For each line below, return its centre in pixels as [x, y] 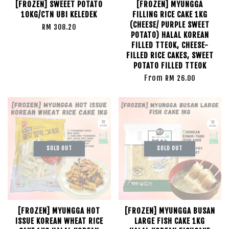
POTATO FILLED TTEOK [170, 66]
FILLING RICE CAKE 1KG [170, 15]
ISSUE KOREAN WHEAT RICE [59, 221]
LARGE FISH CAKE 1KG [170, 221]
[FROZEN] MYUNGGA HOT [59, 211]
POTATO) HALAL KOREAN [170, 35]
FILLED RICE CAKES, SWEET [170, 55]
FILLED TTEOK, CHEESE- [170, 45]
